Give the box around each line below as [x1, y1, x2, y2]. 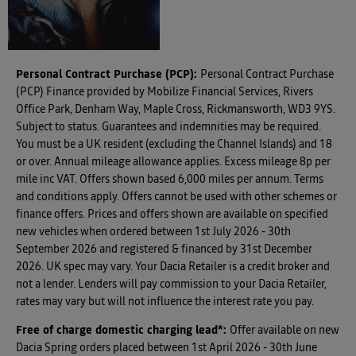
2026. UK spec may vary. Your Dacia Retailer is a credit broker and [16, 261, 330, 273]
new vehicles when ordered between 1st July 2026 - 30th [16, 226, 291, 238]
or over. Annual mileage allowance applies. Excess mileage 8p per [16, 157, 331, 168]
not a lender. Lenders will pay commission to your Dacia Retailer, [16, 279, 327, 291]
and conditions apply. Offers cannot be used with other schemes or [16, 192, 337, 203]
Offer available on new [230, 325, 339, 337]
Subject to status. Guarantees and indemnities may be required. [16, 122, 321, 133]
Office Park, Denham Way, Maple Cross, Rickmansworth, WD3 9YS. [16, 104, 335, 116]
